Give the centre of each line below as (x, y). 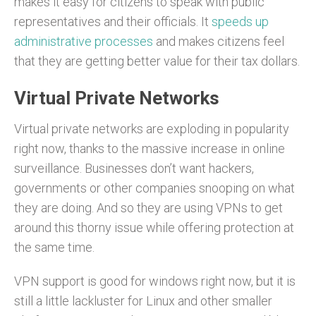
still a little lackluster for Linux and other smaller (143, 300)
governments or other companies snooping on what (154, 188)
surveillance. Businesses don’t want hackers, (134, 168)
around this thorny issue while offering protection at (154, 227)
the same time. (54, 247)
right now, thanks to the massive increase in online (150, 148)
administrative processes (84, 41)
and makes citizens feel (219, 41)
